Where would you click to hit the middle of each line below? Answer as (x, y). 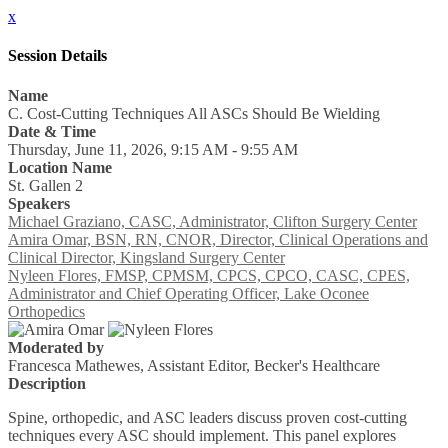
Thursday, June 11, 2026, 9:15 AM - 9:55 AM (153, 149)
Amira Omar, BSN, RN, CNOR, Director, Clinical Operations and (218, 239)
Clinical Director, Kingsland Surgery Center (146, 257)
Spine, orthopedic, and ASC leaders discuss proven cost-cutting (207, 417)
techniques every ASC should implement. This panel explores (202, 435)
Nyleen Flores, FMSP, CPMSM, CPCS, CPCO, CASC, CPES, (209, 275)
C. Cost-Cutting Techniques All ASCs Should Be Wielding (194, 113)
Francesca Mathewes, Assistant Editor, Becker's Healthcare (194, 365)
